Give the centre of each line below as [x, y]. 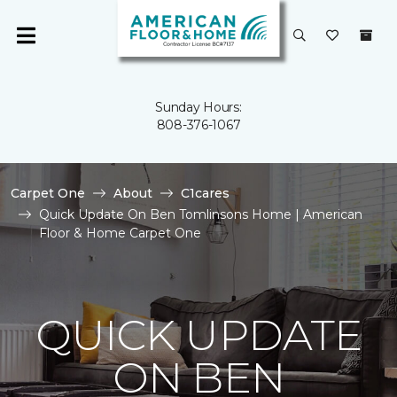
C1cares [205, 193]
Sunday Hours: [198, 107]
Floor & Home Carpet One [120, 233]
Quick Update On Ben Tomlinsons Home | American [201, 214]
